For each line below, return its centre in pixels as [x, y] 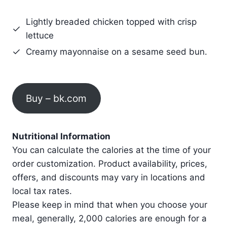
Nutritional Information [61, 136]
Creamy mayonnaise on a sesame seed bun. [117, 52]
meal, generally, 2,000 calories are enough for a [109, 218]
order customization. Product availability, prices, [110, 163]
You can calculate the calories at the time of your [111, 150]
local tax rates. [42, 191]
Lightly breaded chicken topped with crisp [111, 22]
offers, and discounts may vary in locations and [109, 177]
